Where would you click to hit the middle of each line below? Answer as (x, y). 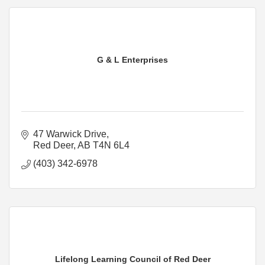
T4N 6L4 (111, 145)
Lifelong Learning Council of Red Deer (132, 259)
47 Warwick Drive (70, 134)
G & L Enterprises (132, 59)
